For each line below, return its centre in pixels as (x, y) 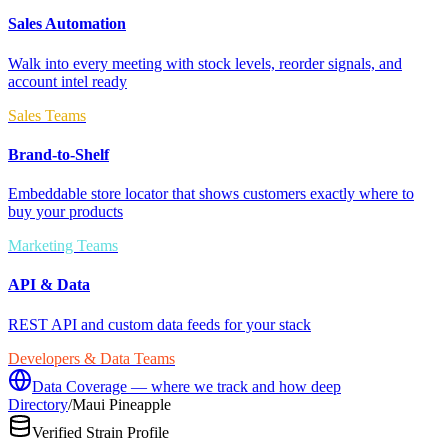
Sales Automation (67, 24)
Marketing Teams (63, 246)
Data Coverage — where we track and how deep (186, 386)
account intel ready (67, 81)
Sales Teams (47, 115)
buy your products (65, 212)
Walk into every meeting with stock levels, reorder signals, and (205, 63)
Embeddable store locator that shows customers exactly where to (211, 194)
